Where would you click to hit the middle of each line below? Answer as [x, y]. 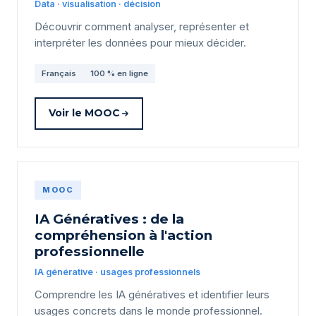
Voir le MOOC [84, 113]
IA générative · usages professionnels [117, 272]
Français [59, 73]
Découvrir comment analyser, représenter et [142, 26]
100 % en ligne [119, 73]
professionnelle [90, 251]
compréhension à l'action [123, 235]
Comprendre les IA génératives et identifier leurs [152, 294]
